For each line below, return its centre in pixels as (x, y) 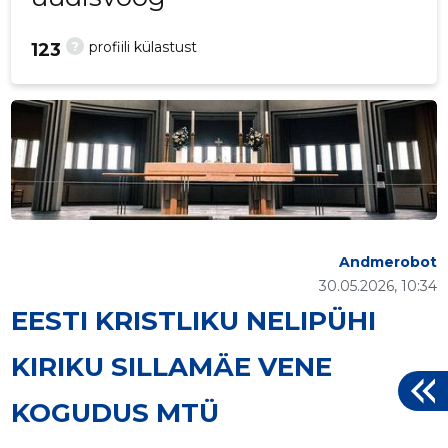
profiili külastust (143, 47)
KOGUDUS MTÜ (115, 413)
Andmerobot (387, 262)
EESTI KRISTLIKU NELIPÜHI (194, 321)
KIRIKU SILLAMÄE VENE (172, 367)
